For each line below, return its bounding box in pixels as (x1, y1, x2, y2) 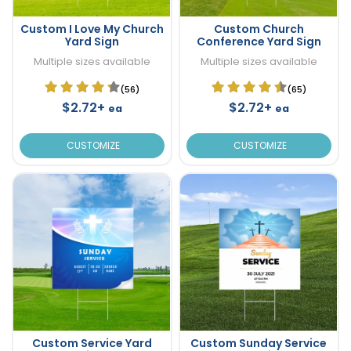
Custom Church (213, 20, 304, 37)
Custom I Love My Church (20, 20, 164, 37)
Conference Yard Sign (196, 33, 321, 49)
